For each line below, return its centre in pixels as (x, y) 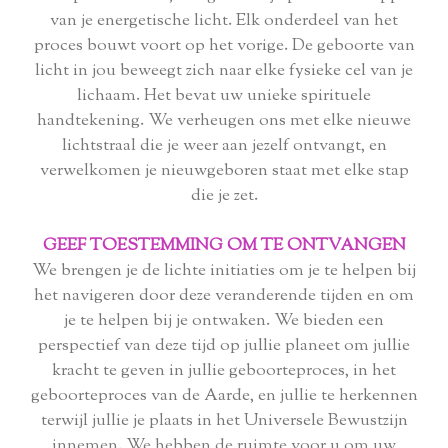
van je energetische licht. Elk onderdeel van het (224, 21)
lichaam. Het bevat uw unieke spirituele (224, 96)
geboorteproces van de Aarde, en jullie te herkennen (224, 396)
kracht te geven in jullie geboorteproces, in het (224, 371)
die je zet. (224, 196)
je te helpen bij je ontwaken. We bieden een (224, 321)
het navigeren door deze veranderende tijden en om (224, 296)
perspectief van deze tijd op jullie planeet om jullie (224, 346)
